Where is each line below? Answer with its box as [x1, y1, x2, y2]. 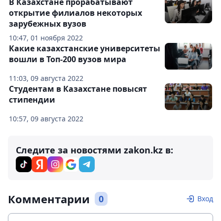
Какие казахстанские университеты [9, 42, 160, 54]
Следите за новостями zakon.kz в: [16, 144, 173, 156]
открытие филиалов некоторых [9, 7, 142, 18]
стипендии [9, 94, 55, 105]
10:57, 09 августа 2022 [9, 113, 83, 123]
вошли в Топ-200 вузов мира [9, 53, 126, 65]
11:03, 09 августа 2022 [9, 73, 83, 83]
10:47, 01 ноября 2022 [9, 33, 83, 42]
